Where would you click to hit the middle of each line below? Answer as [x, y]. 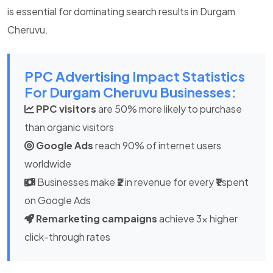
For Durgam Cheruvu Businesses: [130, 92]
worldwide [48, 163]
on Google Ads [58, 200]
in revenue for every [169, 182]
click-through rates [67, 236]
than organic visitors [69, 127]
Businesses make [76, 182]
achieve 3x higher [197, 218]
